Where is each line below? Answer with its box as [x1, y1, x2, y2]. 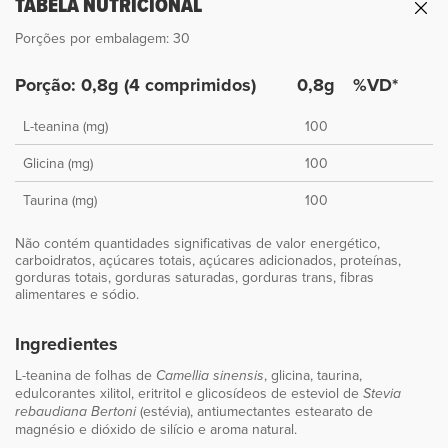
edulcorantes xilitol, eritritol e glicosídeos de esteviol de [15, 383, 363, 404]
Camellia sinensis [156, 368, 264, 385]
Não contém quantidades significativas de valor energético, [15, 233, 380, 254]
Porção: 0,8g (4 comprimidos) [15, 72, 256, 99]
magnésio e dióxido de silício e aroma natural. [15, 419, 297, 440]
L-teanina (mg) [23, 116, 108, 137]
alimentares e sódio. [15, 284, 139, 305]
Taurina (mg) [23, 190, 97, 211]
